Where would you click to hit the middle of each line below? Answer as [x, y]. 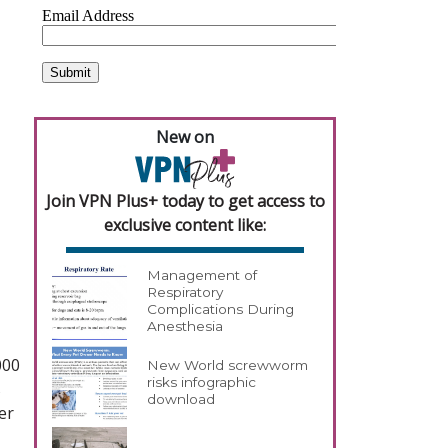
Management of [202, 275]
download [181, 399]
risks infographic [202, 382]
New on [185, 137]
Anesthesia [185, 326]
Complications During [221, 309]
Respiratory [185, 292]
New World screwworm [228, 365]
